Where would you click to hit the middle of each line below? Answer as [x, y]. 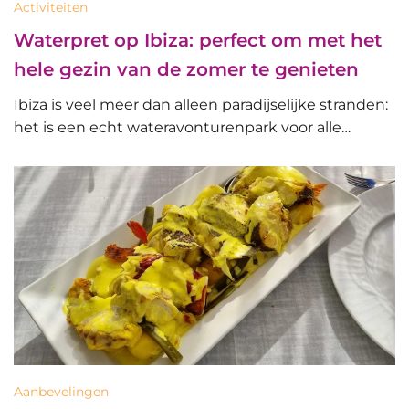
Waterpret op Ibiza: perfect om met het [198, 40]
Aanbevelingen [61, 392]
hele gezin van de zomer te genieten [186, 69]
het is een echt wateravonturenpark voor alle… [182, 127]
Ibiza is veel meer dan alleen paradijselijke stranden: [201, 104]
